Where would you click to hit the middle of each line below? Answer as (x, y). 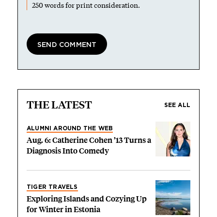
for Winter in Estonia (63, 209)
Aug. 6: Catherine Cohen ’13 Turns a (89, 140)
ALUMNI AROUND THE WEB (70, 128)
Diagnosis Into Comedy (68, 151)
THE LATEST (59, 105)
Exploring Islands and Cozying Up (87, 199)
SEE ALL (177, 105)
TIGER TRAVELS (52, 187)
